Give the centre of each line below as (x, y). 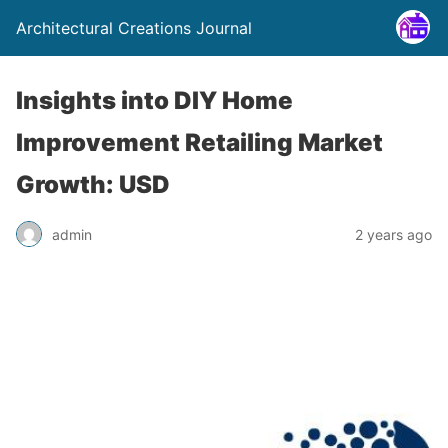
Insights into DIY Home (154, 100)
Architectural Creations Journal (134, 28)
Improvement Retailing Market (199, 142)
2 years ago (393, 234)
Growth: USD (93, 184)
